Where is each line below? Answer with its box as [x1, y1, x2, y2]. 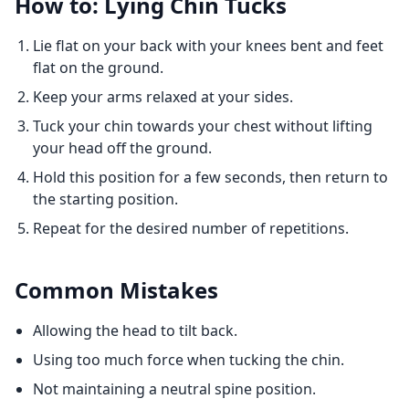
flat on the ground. [33, 58, 163, 78]
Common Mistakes [15, 275, 218, 305]
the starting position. [33, 189, 178, 209]
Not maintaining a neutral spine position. [33, 379, 316, 399]
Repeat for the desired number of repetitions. [33, 218, 349, 238]
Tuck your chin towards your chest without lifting [33, 116, 372, 136]
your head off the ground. [33, 138, 212, 158]
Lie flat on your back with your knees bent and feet [33, 36, 383, 56]
